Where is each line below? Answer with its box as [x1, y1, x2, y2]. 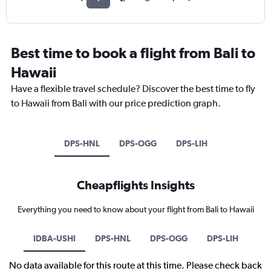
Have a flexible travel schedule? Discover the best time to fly [11, 83, 255, 95]
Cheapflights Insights [76, 178, 195, 192]
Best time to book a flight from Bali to [11, 44, 255, 62]
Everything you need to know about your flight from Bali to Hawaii [17, 204, 254, 215]
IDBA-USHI [33, 233, 76, 244]
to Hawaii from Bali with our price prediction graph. [11, 97, 221, 109]
